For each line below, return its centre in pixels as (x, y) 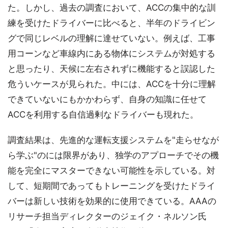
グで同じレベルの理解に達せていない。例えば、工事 (111, 38)
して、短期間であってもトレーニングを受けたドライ (111, 186)
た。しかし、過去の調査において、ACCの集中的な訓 (112, 7)
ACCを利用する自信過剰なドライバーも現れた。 (103, 114)
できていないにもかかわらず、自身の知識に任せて (107, 99)
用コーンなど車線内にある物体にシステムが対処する (111, 53)
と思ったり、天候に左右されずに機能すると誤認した (111, 68)
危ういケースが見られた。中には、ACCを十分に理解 (112, 84)
